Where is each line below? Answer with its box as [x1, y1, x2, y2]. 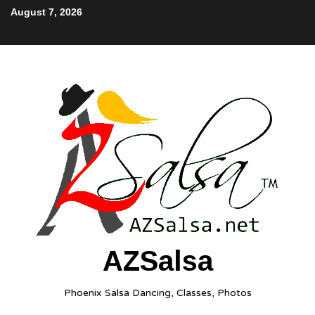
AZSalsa [102, 245, 213, 276]
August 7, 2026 [11, 6, 82, 18]
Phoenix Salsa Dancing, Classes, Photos [63, 286, 252, 299]
